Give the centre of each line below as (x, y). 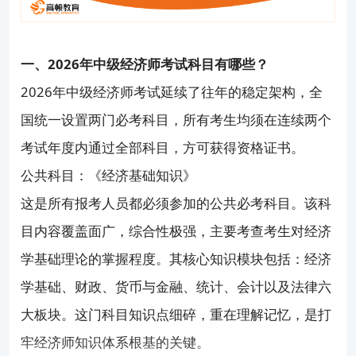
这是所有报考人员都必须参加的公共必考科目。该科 (176, 203)
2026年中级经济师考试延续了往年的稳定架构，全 (172, 91)
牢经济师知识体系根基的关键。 (116, 342)
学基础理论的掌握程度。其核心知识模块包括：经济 (176, 258)
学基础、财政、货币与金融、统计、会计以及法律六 (176, 286)
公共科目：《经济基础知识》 (109, 175)
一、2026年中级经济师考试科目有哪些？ (145, 64)
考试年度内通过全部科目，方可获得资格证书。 (163, 147)
